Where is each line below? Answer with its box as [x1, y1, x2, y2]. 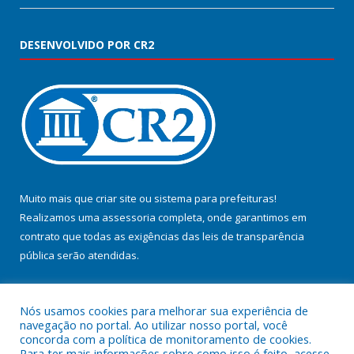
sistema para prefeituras [154, 191, 274, 206]
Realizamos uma [20, 210, 102, 225]
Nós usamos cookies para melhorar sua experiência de [20, 303, 308, 318]
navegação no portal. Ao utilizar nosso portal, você [20, 317, 288, 333]
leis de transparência [202, 229, 304, 244]
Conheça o [20, 284, 73, 299]
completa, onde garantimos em [156, 210, 307, 225]
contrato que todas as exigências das [20, 229, 202, 244]
